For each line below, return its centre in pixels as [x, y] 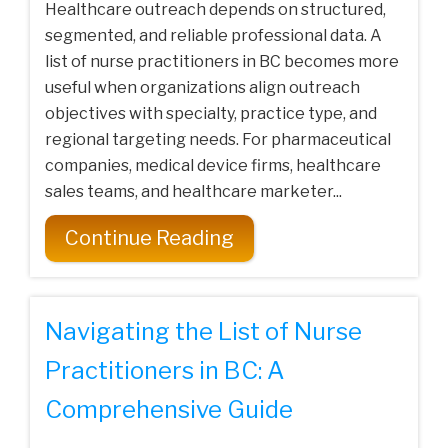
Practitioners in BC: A [164, 371]
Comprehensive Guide [169, 410]
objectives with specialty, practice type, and [211, 114]
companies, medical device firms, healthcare [213, 166]
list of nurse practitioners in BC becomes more [222, 62]
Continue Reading [149, 238]
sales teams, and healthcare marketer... [193, 192]
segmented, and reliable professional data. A [213, 36]
